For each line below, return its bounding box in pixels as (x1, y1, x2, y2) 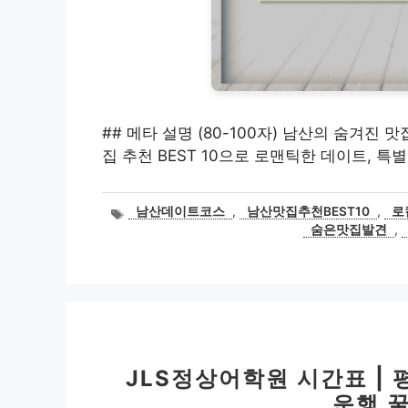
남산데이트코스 (135, 204, 225, 219)
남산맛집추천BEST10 (246, 204, 370, 219)
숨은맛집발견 (311, 222, 387, 238)
